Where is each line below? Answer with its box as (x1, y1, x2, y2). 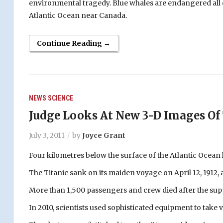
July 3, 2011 (28, 131, 65, 140)
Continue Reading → (36, 39, 111, 48)
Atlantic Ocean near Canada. (28, 11, 127, 20)
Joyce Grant (82, 131, 125, 140)
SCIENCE (47, 94, 73, 103)
